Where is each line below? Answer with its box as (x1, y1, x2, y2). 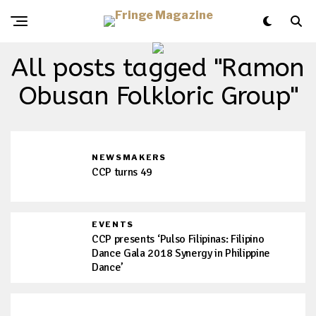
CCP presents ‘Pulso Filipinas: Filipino (92, 232, 265, 246)
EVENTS (92, 219, 134, 229)
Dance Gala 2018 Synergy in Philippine (92, 246, 271, 260)
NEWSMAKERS (92, 152, 166, 162)
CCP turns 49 (92, 165, 153, 179)
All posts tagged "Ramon (11, 53, 305, 83)
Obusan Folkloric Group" (18, 81, 298, 111)
